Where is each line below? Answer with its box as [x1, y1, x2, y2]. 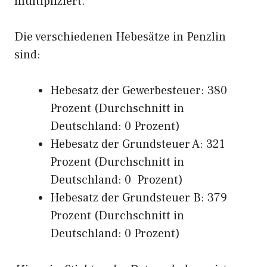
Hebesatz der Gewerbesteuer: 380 [50, 83, 227, 98]
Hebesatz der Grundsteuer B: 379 [50, 190, 227, 206]
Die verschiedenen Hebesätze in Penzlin [14, 29, 226, 45]
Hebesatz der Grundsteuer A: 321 [50, 136, 225, 152]
